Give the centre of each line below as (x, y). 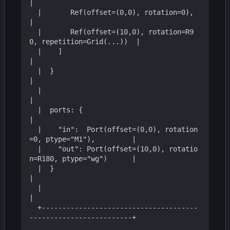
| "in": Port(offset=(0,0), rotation (33, 130)
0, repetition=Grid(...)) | (85, 42)
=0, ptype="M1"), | (83, 139)
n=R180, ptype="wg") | (83, 159)
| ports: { (33, 110)
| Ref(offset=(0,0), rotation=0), (33, 13)
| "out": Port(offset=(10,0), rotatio (33, 149)
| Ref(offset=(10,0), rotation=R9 (33, 32)
